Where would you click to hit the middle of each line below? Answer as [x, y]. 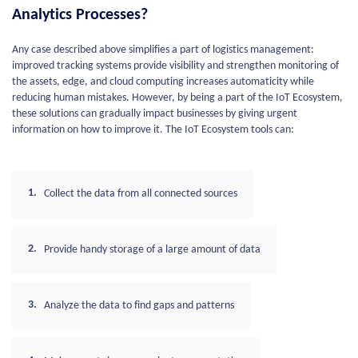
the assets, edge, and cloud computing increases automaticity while [163, 82]
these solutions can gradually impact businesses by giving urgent [155, 114]
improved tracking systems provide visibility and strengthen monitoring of [175, 66]
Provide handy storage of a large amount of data [152, 250]
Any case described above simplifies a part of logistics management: [163, 50]
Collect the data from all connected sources [141, 194]
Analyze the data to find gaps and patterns [139, 306]
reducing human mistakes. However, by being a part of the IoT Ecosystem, [177, 98]
